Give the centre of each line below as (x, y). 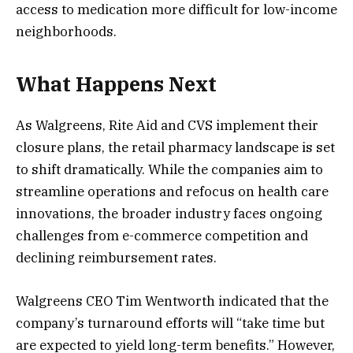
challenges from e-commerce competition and (162, 236)
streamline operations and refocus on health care (172, 192)
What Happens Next (116, 84)
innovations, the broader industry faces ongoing (169, 214)
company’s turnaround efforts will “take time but (170, 323)
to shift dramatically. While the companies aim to (169, 170)
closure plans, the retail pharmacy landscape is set (175, 148)
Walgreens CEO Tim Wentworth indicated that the (172, 301)
